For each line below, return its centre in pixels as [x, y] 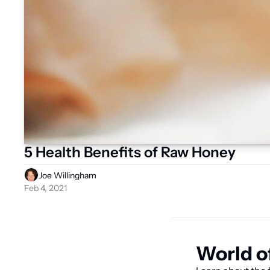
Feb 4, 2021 [46, 188]
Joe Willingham [67, 175]
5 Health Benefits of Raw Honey [130, 152]
